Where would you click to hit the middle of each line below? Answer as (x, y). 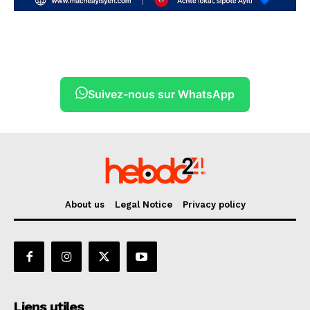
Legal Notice (143, 205)
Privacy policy (214, 205)
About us (84, 205)
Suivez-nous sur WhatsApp (161, 94)
